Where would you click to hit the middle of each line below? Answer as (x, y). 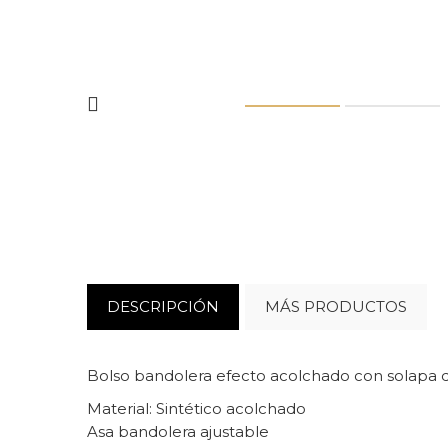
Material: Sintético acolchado (196, 408)
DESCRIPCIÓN (163, 306)
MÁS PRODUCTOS (336, 306)
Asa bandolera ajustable (178, 431)
